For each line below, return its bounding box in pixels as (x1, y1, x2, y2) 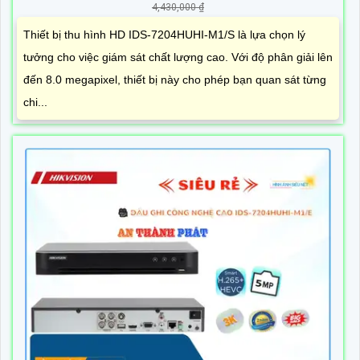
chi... (23, 96, 47, 109)
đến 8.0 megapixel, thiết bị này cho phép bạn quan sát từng (23, 73, 326, 87)
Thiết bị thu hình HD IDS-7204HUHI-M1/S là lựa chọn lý (23, 28, 305, 42)
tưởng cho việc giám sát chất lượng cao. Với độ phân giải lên (23, 51, 333, 64)
